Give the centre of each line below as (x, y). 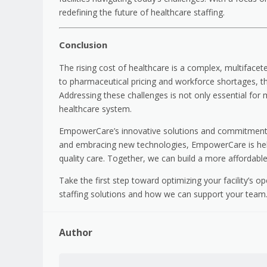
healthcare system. (95, 109)
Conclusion (83, 45)
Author (76, 233)
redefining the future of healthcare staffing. (142, 13)
